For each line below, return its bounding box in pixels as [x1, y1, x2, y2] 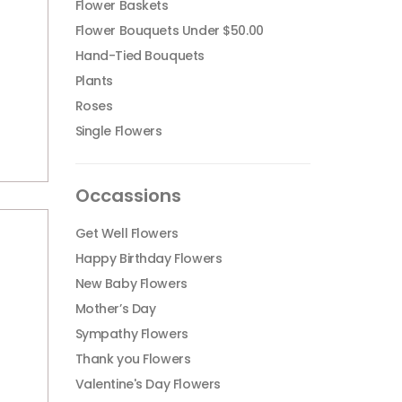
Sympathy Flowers [74, 325, 188, 343]
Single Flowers [74, 122, 162, 140]
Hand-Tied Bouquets [74, 47, 205, 65]
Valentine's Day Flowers [74, 375, 221, 393]
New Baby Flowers [74, 275, 188, 293]
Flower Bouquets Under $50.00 [74, 22, 264, 39]
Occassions [74, 183, 181, 208]
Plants [74, 72, 113, 90]
